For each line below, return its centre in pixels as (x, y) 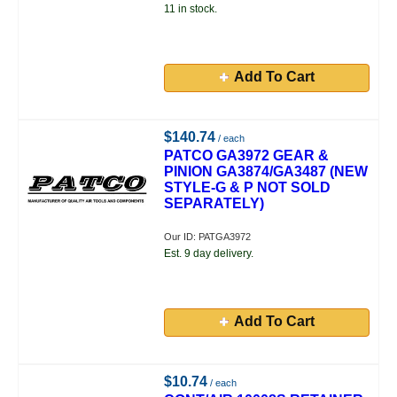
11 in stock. (191, 9)
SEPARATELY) (214, 203)
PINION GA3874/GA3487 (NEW (266, 171)
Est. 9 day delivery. (209, 253)
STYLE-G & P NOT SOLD (248, 187)
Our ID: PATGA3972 (208, 237)
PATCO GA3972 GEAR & (247, 156)
